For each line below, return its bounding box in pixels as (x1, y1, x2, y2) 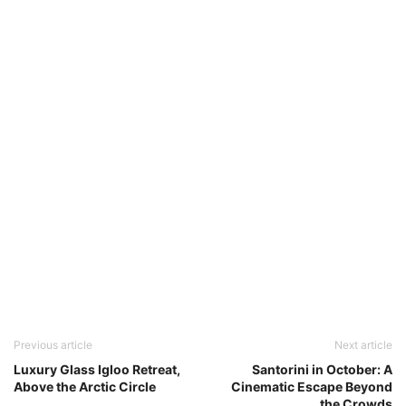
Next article (334, 337, 392, 352)
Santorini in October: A (252, 361, 392, 377)
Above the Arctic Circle (14, 378, 156, 394)
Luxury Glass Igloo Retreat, (14, 361, 180, 377)
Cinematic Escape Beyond (231, 378, 392, 394)
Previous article (14, 337, 92, 352)
